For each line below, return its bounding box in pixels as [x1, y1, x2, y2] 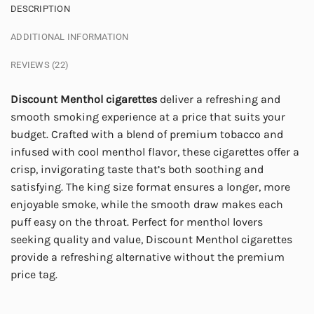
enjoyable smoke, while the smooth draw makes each [11, 198, 283, 212]
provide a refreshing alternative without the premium [11, 250, 285, 264]
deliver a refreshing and [157, 93, 280, 107]
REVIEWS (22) [11, 60, 69, 71]
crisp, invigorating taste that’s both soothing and [11, 163, 264, 177]
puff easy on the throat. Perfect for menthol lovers [11, 215, 263, 229]
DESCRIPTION [11, 4, 70, 15]
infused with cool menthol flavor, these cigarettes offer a [11, 145, 299, 159]
